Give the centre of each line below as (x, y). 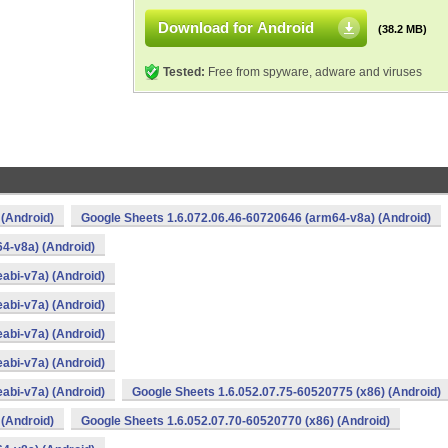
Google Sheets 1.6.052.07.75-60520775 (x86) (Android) (286, 392)
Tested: (184, 72)
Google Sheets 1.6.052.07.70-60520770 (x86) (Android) (235, 421)
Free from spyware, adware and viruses (313, 72)
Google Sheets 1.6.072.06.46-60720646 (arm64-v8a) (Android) (256, 218)
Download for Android (236, 27)
